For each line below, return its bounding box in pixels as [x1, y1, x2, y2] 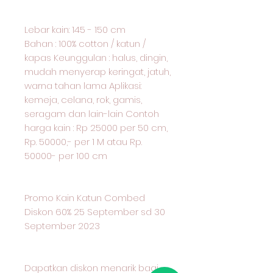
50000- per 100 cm [24, 149, 107, 162]
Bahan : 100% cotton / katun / [24, 37, 146, 50]
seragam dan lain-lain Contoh [24, 107, 159, 120]
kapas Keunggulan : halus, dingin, [24, 51, 168, 64]
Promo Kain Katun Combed [24, 191, 145, 204]
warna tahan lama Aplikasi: [24, 79, 141, 92]
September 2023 [24, 219, 100, 232]
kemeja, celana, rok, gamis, [24, 93, 142, 106]
